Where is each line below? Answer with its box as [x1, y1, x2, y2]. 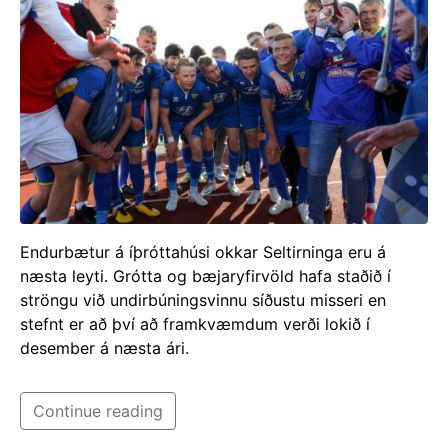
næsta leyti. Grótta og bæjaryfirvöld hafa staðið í [20, 266, 391, 287]
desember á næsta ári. [20, 338, 189, 359]
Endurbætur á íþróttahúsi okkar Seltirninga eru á [20, 242, 386, 263]
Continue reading [33, 401, 163, 422]
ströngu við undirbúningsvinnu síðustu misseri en [20, 290, 386, 311]
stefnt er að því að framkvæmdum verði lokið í [20, 314, 370, 335]
